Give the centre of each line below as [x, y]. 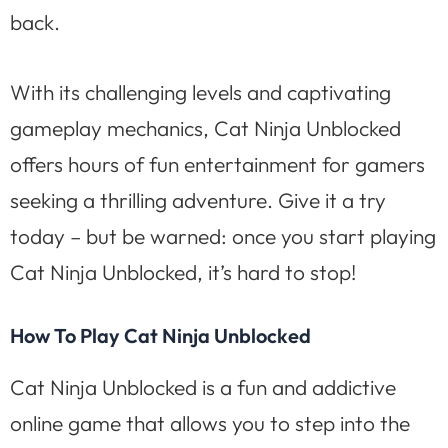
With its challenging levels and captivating [200, 91]
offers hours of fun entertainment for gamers [217, 163]
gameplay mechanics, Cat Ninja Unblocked [205, 127]
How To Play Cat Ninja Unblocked [160, 336]
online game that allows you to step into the [210, 423]
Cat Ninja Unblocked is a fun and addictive [203, 387]
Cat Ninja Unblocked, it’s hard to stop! [183, 271]
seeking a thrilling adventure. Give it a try [198, 199]
